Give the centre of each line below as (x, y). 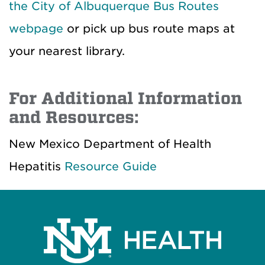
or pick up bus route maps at (149, 29)
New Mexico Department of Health (110, 144)
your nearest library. (67, 51)
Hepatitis (37, 167)
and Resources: (74, 118)
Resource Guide (111, 167)
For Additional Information (125, 99)
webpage (36, 29)
